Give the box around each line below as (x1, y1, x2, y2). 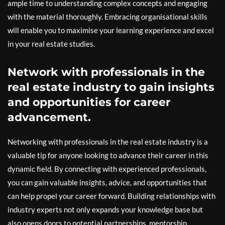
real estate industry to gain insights (8, 80, 214, 94)
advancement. (8, 110, 91, 124)
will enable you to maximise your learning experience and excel (8, 26, 214, 35)
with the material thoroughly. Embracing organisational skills (8, 12, 207, 21)
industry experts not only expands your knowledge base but (8, 205, 203, 214)
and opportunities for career (8, 95, 170, 109)
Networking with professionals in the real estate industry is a (8, 137, 208, 146)
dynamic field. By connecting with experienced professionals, (8, 164, 206, 173)
